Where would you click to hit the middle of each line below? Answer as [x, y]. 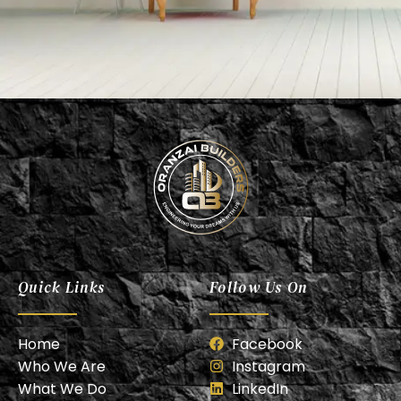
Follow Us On [259, 288]
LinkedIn [260, 388]
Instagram [269, 366]
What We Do [62, 388]
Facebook [267, 344]
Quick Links [62, 288]
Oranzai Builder [200, 251]
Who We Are [62, 366]
